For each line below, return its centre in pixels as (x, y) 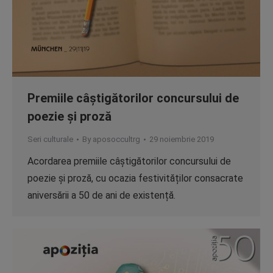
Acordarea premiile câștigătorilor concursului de (129, 161)
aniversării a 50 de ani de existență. (101, 195)
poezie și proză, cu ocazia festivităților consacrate (135, 178)
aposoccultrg (116, 139)
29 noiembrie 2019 (182, 139)
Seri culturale (50, 139)
